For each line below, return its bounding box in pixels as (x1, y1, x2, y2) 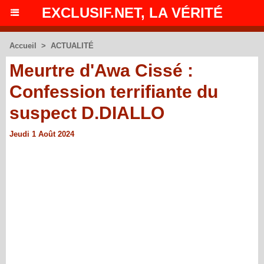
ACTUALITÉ (51, 41, 94, 50)
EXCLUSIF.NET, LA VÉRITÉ (41, 5, 223, 21)
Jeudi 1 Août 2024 (9, 130, 74, 138)
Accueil (9, 41, 37, 50)
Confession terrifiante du (9, 82, 218, 101)
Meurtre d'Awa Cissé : (9, 61, 193, 80)
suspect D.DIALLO (9, 103, 164, 123)
